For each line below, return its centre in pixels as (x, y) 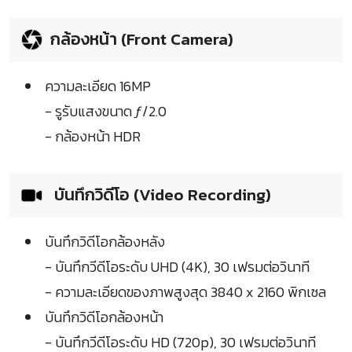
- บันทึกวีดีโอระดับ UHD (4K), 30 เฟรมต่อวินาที (177, 267)
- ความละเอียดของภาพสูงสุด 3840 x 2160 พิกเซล (185, 292)
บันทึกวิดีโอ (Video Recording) (161, 195)
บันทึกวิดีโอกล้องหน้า (104, 317)
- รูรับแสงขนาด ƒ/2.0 (106, 112)
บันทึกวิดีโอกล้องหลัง (105, 242)
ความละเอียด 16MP (98, 86)
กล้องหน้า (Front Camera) (142, 39)
